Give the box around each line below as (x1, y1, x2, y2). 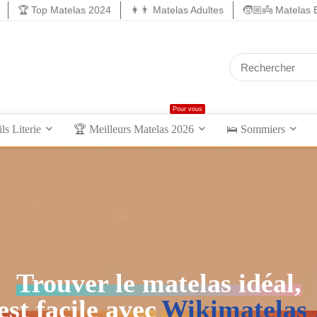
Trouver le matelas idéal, (16, 267, 301, 298)
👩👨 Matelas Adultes (130, 4, 224, 16)
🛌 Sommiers (226, 122, 285, 135)
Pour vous (173, 105, 202, 113)
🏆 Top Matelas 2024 (18, 4, 111, 16)
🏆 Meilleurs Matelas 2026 (74, 122, 194, 135)
